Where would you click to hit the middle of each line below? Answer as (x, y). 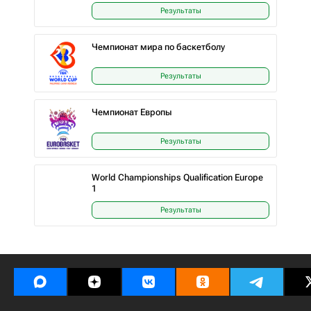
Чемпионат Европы (132, 112)
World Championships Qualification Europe (177, 177)
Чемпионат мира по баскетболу (158, 47)
